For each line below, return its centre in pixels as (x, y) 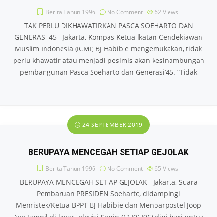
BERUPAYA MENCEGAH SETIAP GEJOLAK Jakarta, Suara (108, 182)
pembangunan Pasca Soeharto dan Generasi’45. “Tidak (108, 72)
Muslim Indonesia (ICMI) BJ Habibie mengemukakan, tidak (108, 49)
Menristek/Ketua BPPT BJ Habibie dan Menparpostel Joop (108, 205)
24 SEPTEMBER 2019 (112, 125)
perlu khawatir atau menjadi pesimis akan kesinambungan (108, 60)
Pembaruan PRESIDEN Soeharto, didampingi (108, 194)
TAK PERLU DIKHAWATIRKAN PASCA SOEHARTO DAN (108, 25)
